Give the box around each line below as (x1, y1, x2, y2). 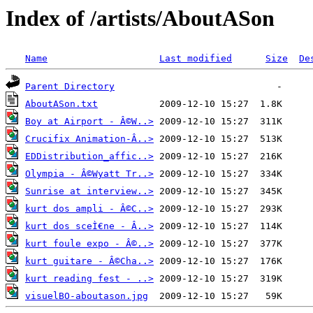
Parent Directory (25, 81, 115, 92)
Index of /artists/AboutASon (6, 6, 275, 31)
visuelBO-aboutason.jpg (25, 291, 148, 302)
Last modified (159, 53, 232, 64)
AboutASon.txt (25, 99, 98, 110)
